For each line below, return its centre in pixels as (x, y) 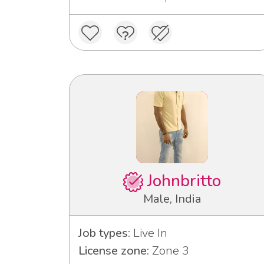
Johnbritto (182, 181)
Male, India (172, 199)
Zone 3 (169, 250)
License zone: (114, 250)
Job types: (104, 233)
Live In (149, 233)
